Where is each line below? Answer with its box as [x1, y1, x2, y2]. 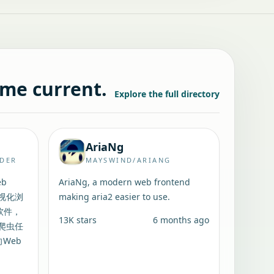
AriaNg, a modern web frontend [59, 176, 191, 188]
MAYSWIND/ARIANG [86, 155, 171, 165]
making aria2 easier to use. [59, 191, 171, 202]
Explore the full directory [114, 88, 220, 100]
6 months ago [152, 214, 209, 226]
